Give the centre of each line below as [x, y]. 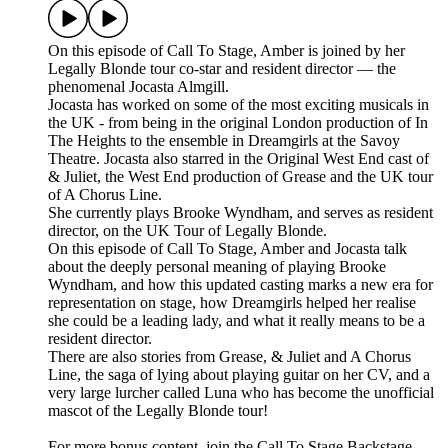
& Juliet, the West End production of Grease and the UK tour [240, 177]
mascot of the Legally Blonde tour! [158, 411]
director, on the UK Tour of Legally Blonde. [187, 231]
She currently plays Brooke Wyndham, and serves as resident [240, 213]
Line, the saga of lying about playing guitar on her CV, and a [239, 375]
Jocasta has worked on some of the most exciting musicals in [238, 105]
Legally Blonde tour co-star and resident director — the [222, 69]
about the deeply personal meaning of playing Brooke [217, 267]
